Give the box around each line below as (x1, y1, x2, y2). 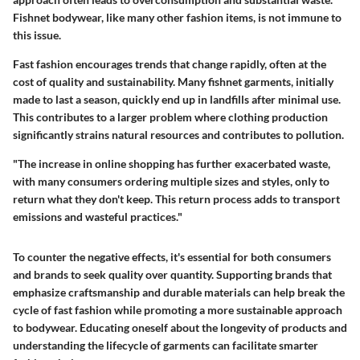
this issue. (13, 28, 61, 43)
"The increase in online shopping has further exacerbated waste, (13, 157, 330, 171)
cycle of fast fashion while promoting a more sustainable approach (13, 303, 342, 317)
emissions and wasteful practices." (13, 210, 182, 224)
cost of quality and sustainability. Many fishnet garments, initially (13, 75, 333, 89)
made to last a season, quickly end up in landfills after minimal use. (13, 92, 341, 107)
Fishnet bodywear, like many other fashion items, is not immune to (13, 10, 342, 25)
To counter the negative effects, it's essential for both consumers (13, 250, 331, 264)
